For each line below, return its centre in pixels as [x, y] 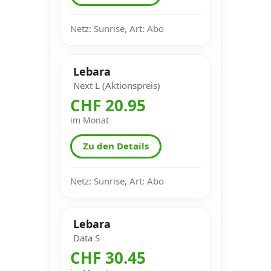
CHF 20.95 [108, 105]
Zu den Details [116, 146]
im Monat [90, 120]
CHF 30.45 [108, 257]
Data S [87, 237]
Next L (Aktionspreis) [117, 85]
